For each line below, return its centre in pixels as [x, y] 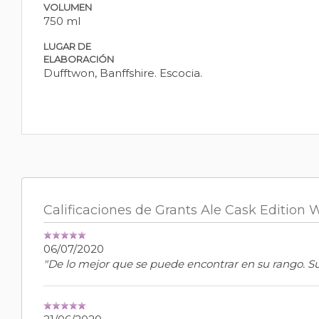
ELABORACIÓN [79, 59]
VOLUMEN [68, 7]
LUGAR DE [67, 47]
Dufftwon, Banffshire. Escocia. [123, 73]
